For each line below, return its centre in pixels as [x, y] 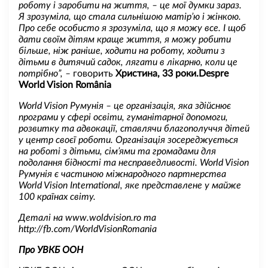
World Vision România [65, 85]
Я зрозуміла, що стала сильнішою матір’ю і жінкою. [130, 16]
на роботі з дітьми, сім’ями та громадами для [117, 151]
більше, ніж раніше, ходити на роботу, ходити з [122, 51]
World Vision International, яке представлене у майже [130, 185]
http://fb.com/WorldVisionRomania [88, 229]
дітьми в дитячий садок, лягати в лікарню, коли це [128, 62]
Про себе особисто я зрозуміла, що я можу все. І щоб [132, 28]
